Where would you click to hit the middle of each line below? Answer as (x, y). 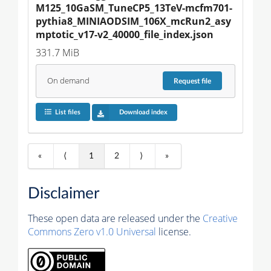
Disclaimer (64, 194)
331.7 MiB (57, 52)
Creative (220, 219)
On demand (68, 81)
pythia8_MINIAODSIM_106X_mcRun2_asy (133, 21)
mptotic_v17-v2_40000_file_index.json (125, 34)
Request (188, 81)
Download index (143, 113)
